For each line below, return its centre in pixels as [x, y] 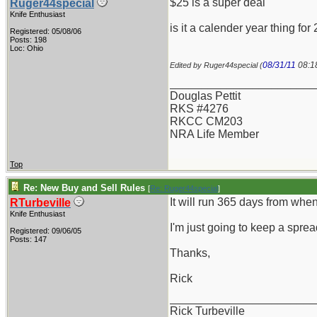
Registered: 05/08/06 [46, 31]
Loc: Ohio [27, 48]
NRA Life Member [214, 134]
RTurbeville [40, 203]
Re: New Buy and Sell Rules [84, 188]
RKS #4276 [199, 109]
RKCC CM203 [206, 121]
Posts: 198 [28, 40]
